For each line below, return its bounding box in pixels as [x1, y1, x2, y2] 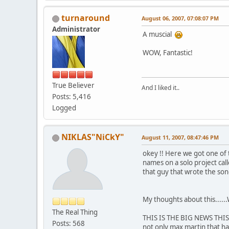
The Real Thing [52, 207, 98, 217]
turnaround [61, 12, 110, 24]
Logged [52, 103, 76, 112]
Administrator [52, 24, 100, 34]
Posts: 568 [52, 218, 85, 228]
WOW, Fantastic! [143, 48, 193, 57]
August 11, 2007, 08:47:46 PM [142, 133, 219, 141]
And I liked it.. [142, 83, 179, 92]
